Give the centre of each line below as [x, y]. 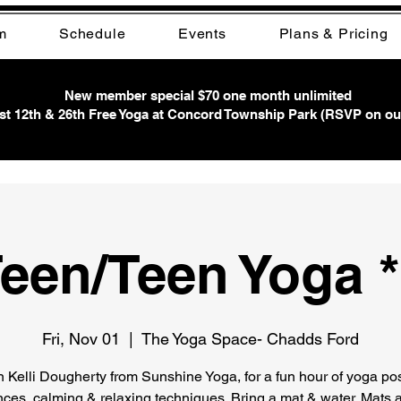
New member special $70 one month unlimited [208, 96]
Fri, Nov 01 [81, 339]
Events [202, 34]
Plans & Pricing [333, 34]
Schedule [93, 34]
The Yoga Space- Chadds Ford [250, 339]
